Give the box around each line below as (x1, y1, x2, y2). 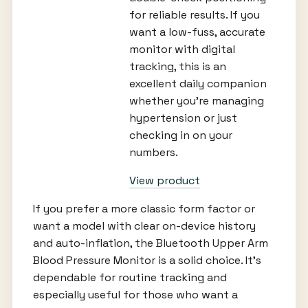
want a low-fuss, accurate (129, 24, 265, 39)
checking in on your (129, 127, 232, 142)
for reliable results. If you (129, 7, 260, 22)
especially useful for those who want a (32, 287, 238, 302)
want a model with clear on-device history (32, 218, 256, 233)
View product (129, 173, 200, 188)
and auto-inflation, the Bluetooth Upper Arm (32, 235, 268, 250)
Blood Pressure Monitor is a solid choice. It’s (32, 252, 261, 267)
